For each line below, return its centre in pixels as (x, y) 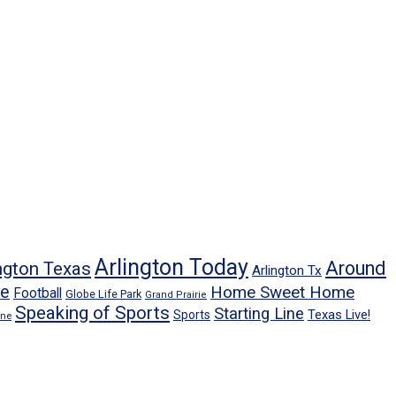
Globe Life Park (103, 294)
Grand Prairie (176, 295)
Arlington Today (171, 268)
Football (38, 293)
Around (356, 269)
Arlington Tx (287, 271)
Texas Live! (339, 315)
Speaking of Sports (92, 313)
